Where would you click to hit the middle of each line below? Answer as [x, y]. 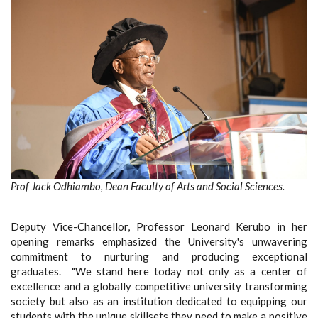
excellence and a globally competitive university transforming [159, 286]
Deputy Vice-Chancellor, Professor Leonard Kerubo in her [159, 226]
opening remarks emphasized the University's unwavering [159, 241]
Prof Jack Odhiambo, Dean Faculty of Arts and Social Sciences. [148, 186]
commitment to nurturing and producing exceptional [159, 256]
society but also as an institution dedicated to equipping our [159, 301]
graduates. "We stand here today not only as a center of [159, 271]
